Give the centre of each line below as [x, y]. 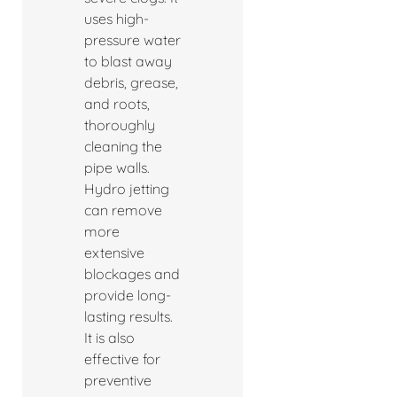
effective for [122, 359]
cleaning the [123, 147]
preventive [118, 381]
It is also [109, 338]
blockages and [132, 274]
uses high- [117, 19]
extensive [114, 253]
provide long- [128, 296]
